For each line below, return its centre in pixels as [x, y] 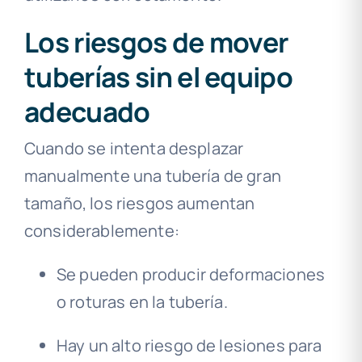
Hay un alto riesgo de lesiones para [189, 345]
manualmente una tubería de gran [152, 175]
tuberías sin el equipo [158, 77]
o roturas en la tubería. [142, 301]
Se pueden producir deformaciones [191, 274]
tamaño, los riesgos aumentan [139, 203]
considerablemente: [101, 230]
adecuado [87, 112]
